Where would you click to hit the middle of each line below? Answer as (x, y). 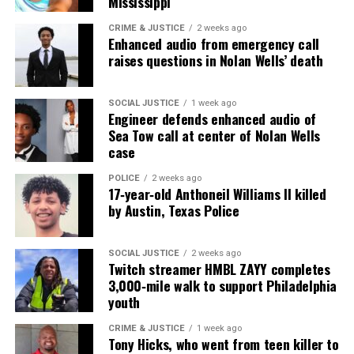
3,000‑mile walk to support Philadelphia (222, 285)
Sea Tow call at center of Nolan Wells (214, 135)
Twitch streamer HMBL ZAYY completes (219, 268)
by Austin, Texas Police (173, 210)
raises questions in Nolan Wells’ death (215, 60)
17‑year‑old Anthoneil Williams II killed (217, 193)
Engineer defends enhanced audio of (212, 118)
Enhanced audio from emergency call (213, 43)
